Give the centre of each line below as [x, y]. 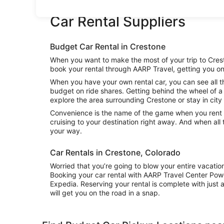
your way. [66, 131]
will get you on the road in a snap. [105, 193]
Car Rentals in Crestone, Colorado [115, 152]
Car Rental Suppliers [118, 21]
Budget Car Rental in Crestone [108, 46]
